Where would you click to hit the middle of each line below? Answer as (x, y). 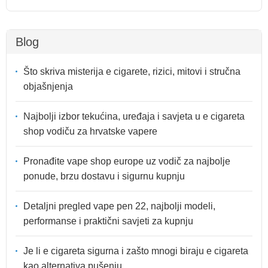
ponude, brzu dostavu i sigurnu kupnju (104, 176)
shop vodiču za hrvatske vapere (90, 132)
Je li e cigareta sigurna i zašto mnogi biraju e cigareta (136, 251)
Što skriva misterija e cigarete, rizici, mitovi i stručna (132, 72)
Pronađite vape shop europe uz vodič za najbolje (127, 162)
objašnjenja (48, 87)
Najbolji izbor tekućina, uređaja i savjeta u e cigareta (134, 117)
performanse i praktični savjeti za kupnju (108, 221)
